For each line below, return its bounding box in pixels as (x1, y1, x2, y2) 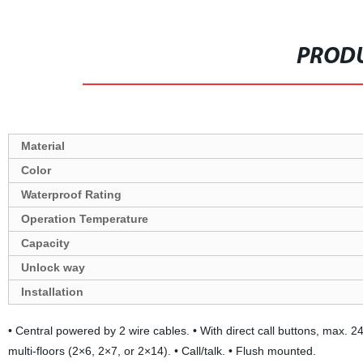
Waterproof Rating (20, 188, 122, 201)
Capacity (20, 237, 70, 250)
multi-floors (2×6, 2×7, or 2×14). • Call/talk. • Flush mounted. (7, 344, 316, 357)
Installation (20, 285, 83, 298)
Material (20, 139, 65, 152)
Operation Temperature (20, 212, 148, 225)
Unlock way (20, 261, 85, 274)
